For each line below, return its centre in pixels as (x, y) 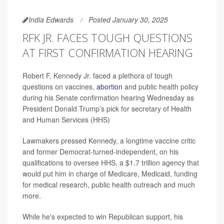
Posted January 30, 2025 (128, 19)
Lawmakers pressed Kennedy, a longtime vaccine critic (109, 140)
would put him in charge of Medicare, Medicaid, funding (110, 173)
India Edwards (51, 19)
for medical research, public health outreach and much (109, 184)
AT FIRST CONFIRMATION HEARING (108, 52)
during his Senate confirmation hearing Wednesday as (108, 97)
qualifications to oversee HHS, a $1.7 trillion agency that (111, 162)
